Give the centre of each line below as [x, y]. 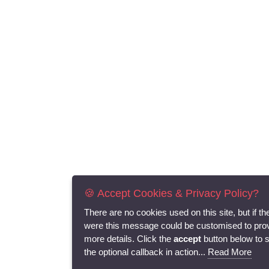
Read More [230, 252]
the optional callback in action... [146, 252]
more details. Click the [129, 239]
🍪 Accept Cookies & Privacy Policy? [171, 193]
